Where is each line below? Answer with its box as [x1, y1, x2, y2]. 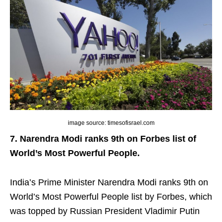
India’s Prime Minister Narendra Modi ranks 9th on [10, 177, 208, 188]
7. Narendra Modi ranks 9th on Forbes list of [10, 134, 196, 144]
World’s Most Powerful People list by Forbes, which [10, 192, 212, 202]
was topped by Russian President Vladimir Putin [10, 206, 200, 217]
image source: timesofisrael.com [67, 119, 155, 127]
